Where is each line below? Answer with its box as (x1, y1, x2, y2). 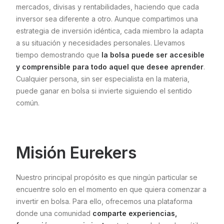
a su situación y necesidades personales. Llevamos (16, 38, 185, 47)
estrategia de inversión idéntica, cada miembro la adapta (16, 26, 203, 35)
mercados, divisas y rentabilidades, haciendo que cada (16, 2, 199, 11)
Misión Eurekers (16, 142, 136, 162)
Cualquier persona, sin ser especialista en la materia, (16, 74, 189, 83)
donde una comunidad (16, 208, 92, 217)
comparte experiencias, (92, 208, 177, 217)
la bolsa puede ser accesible (101, 50, 204, 59)
